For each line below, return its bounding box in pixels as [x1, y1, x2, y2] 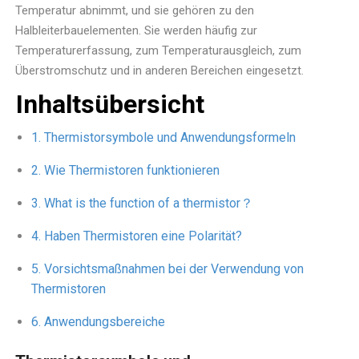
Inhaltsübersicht [16, 89, 205, 120]
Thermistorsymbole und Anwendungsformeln [43, 130, 296, 146]
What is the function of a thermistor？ [43, 196, 253, 212]
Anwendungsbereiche [43, 314, 165, 330]
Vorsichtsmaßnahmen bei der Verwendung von [43, 261, 304, 277]
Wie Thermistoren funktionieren [43, 163, 220, 179]
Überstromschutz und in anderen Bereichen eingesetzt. [15, 63, 305, 79]
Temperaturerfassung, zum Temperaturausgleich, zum [15, 43, 302, 58]
